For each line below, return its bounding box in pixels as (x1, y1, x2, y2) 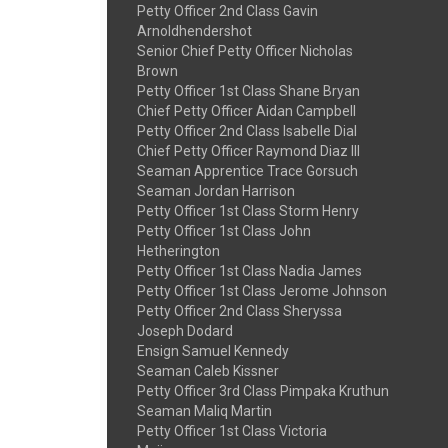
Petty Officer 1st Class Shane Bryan (137, 83, 360, 99)
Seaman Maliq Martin (137, 403, 272, 419)
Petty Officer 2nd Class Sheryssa (137, 303, 342, 319)
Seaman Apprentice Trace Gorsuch (137, 163, 358, 179)
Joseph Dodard (137, 323, 233, 339)
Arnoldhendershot (137, 23, 252, 39)
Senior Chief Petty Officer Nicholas (137, 43, 353, 59)
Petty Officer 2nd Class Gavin (137, 3, 318, 19)
